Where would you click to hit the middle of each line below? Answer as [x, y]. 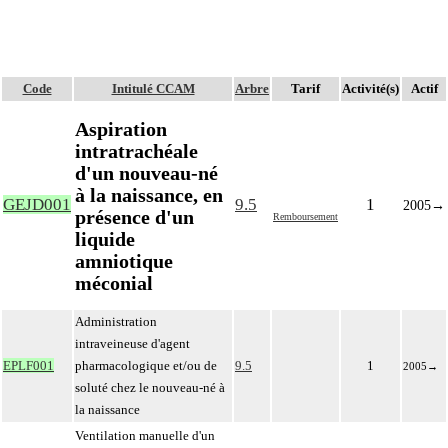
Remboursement [305, 216]
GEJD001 [37, 204]
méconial [114, 282]
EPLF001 [28, 365]
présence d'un [134, 216]
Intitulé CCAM [153, 88]
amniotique [124, 260]
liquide [105, 238]
